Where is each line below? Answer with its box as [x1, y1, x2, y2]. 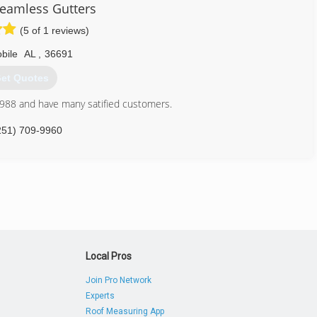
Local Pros [86, 250, 132, 262]
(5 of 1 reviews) [20, 25, 89, 36]
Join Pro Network [86, 275, 152, 285]
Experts [86, 291, 115, 301]
